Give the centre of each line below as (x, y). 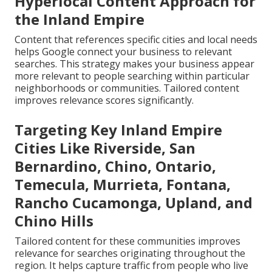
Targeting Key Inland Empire (118, 130)
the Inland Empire (80, 19)
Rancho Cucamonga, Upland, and (134, 202)
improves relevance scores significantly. (104, 100)
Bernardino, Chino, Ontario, (115, 166)
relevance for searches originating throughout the (130, 253)
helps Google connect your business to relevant (123, 52)
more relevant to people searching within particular (132, 76)
